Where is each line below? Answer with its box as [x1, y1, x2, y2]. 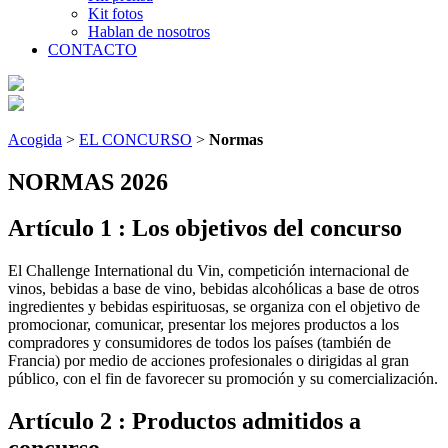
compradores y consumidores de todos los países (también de [8, 334, 391, 352]
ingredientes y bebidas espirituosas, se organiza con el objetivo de [8, 298, 420, 316]
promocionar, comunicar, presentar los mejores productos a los [8, 316, 399, 334]
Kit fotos [88, 4, 143, 22]
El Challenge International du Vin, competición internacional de [8, 262, 409, 280]
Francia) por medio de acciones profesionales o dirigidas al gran [8, 352, 409, 370]
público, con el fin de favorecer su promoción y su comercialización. [8, 370, 438, 388]
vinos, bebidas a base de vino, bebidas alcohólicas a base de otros [8, 280, 419, 298]
